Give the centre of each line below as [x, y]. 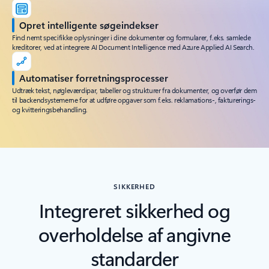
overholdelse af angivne [134, 234]
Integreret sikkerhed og [134, 210]
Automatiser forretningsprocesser [94, 78]
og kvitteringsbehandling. [50, 110]
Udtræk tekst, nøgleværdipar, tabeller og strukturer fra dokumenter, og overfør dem [134, 90]
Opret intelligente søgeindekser [89, 25]
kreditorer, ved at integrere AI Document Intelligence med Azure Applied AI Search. [133, 47]
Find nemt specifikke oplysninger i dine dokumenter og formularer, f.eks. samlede [131, 38]
